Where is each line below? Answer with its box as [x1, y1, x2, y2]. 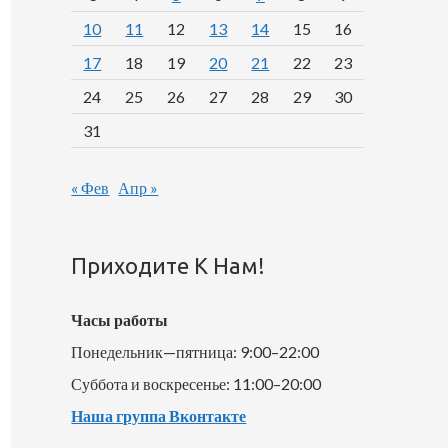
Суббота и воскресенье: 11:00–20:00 [71, 374, 322, 394]
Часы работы [71, 310, 169, 330]
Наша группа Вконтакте [71, 406, 247, 426]
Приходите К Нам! [71, 253, 266, 279]
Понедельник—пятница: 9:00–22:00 [71, 342, 320, 362]
